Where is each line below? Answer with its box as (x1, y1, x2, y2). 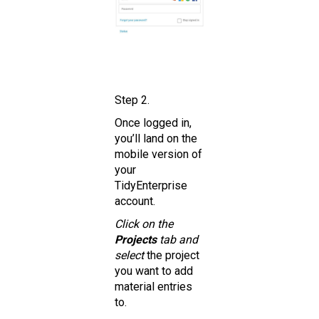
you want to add (115, 263, 193, 278)
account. (115, 194, 155, 208)
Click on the (115, 216, 173, 231)
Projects (115, 232, 157, 246)
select (115, 248, 144, 262)
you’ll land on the (115, 131, 197, 145)
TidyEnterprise (115, 178, 187, 192)
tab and (157, 232, 198, 246)
